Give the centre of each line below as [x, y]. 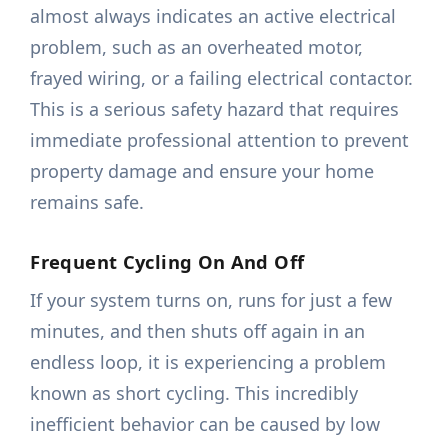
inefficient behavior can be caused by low [205, 424]
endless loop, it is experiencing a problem [208, 362]
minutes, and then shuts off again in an [198, 331]
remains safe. [87, 202]
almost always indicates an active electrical [213, 16]
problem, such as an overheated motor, [197, 47]
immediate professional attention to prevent [220, 140]
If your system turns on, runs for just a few [211, 300]
